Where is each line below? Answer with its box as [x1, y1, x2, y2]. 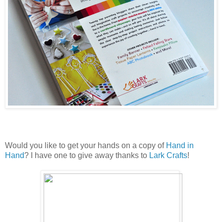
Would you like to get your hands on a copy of [5, 141, 166, 150]
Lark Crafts [149, 151, 187, 160]
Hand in [166, 141, 194, 150]
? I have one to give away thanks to [24, 151, 149, 160]
